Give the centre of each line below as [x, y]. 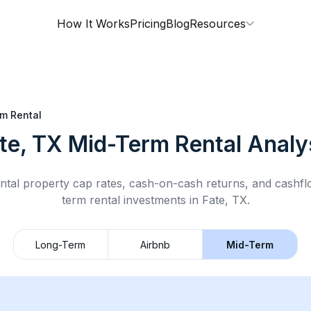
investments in [161, 200]
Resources [218, 24]
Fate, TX [224, 200]
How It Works [93, 24]
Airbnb [155, 244]
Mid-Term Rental [154, 144]
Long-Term [61, 244]
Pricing [148, 24]
